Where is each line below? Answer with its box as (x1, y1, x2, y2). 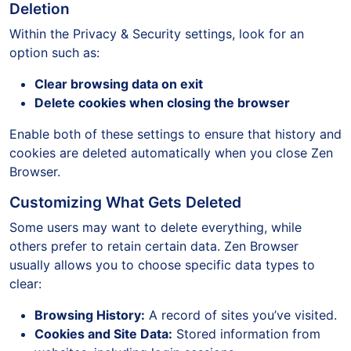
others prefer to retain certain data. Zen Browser (9, 237, 299, 254)
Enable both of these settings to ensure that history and (9, 125, 342, 142)
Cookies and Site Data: (34, 325, 172, 342)
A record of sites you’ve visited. (145, 306, 337, 323)
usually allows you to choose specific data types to (9, 256, 315, 273)
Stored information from (172, 325, 320, 342)
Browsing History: (34, 306, 145, 323)
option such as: (9, 44, 100, 60)
